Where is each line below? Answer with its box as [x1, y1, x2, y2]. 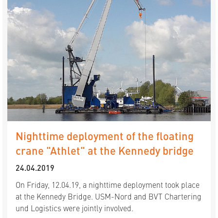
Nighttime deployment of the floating [16, 127, 194, 143]
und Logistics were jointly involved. [16, 202, 133, 213]
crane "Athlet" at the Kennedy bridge [16, 142, 194, 158]
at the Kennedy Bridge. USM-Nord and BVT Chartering [16, 190, 201, 201]
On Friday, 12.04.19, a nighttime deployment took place [16, 179, 200, 190]
